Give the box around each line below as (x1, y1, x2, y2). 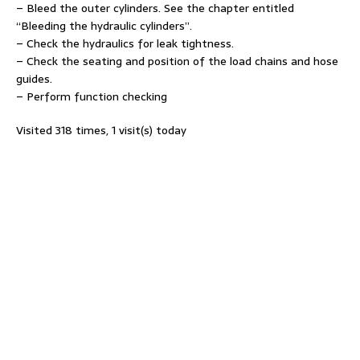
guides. (16, 69, 52, 88)
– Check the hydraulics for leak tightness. (16, 34, 234, 52)
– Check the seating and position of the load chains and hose (16, 51, 338, 70)
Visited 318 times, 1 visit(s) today (16, 121, 186, 139)
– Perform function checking (16, 87, 167, 105)
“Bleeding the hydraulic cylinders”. (16, 16, 192, 35)
